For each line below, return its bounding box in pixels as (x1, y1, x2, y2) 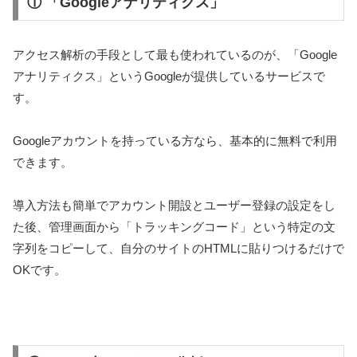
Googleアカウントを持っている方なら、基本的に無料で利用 (13, 133, 337, 147)
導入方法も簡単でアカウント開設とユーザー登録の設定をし (13, 198, 335, 212)
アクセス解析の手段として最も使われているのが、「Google (13, 47, 337, 61)
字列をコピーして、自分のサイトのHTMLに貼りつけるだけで (13, 241, 344, 255)
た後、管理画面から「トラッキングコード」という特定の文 (13, 219, 335, 233)
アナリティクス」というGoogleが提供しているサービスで (13, 69, 325, 83)
